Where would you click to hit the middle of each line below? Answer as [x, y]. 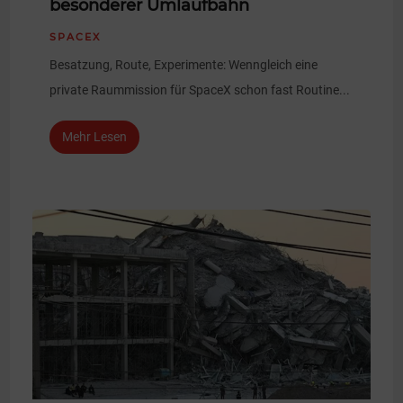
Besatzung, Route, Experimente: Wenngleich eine [184, 65]
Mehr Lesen [95, 137]
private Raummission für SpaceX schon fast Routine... [200, 90]
